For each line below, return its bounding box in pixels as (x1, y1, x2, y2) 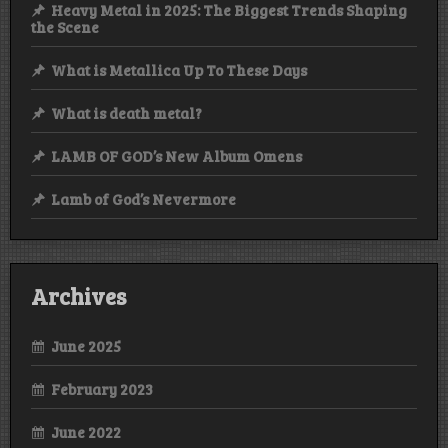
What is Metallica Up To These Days (51, 60, 307, 81)
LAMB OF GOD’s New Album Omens (51, 146, 302, 167)
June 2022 (51, 421, 121, 442)
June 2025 (51, 335, 121, 356)
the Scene (31, 17, 99, 38)
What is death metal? (51, 103, 202, 124)
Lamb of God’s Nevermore (51, 189, 236, 210)
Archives (31, 280, 126, 311)
